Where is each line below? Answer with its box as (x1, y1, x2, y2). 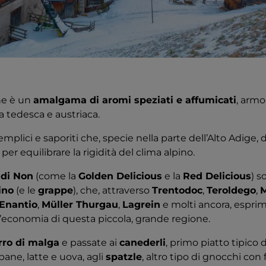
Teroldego (207, 185, 256, 196)
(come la (33, 170, 78, 182)
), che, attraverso (73, 185, 152, 196)
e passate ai (59, 237, 119, 248)
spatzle (106, 251, 142, 262)
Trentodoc (152, 185, 202, 196)
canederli (119, 237, 166, 248)
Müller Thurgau (42, 199, 118, 210)
